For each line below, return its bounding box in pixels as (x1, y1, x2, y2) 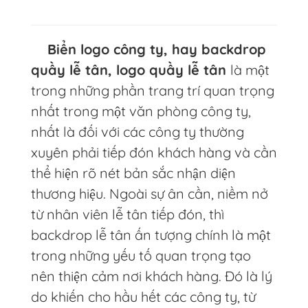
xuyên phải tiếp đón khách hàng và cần (30, 144, 277, 161)
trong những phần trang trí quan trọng (30, 82, 274, 99)
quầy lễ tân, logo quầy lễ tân (30, 61, 230, 78)
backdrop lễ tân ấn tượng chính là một (30, 226, 271, 243)
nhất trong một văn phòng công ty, (30, 102, 251, 120)
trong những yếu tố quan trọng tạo (30, 247, 251, 264)
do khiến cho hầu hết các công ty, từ (30, 288, 256, 305)
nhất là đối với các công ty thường (30, 123, 244, 140)
